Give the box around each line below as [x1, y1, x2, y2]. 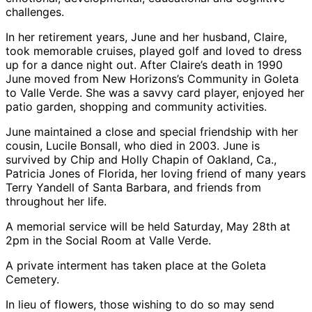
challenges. [6, 4, 64, 19]
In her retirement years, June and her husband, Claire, [6, 29, 287, 44]
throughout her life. [6, 194, 107, 208]
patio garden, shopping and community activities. [6, 99, 267, 114]
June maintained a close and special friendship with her [6, 124, 298, 139]
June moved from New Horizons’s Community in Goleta [6, 71, 299, 86]
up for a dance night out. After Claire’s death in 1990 [6, 57, 283, 72]
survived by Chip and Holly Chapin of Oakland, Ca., [6, 152, 276, 166]
